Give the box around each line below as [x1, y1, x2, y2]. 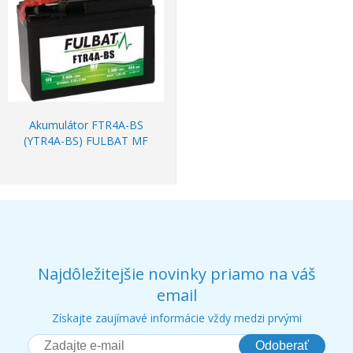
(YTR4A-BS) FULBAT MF [24, 133, 148, 149]
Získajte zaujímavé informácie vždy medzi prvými [51, 310, 302, 326]
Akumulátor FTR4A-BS [28, 117, 143, 133]
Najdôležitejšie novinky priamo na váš [37, 263, 316, 285]
